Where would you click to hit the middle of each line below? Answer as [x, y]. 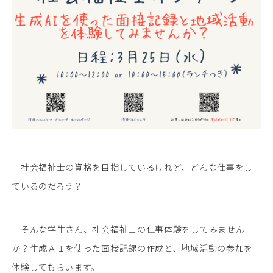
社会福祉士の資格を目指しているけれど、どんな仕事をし [133, 167]
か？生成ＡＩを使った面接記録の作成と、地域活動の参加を [133, 248]
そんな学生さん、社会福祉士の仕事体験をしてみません [128, 229]
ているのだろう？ [47, 186]
